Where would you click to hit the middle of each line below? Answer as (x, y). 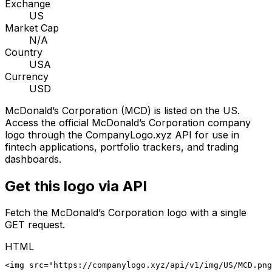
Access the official (48, 122)
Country (24, 52)
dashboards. (33, 159)
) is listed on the (185, 110)
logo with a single (205, 213)
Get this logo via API (76, 186)
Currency (27, 76)
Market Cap (32, 28)
